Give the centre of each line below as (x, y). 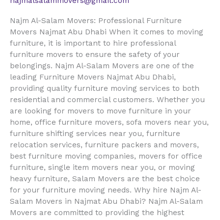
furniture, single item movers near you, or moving (102, 167)
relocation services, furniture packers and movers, (104, 145)
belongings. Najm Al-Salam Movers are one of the (102, 66)
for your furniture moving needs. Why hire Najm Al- (106, 190)
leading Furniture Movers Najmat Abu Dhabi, (93, 77)
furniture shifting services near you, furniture (95, 133)
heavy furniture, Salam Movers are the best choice (105, 179)
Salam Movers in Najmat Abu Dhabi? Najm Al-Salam (106, 201)
